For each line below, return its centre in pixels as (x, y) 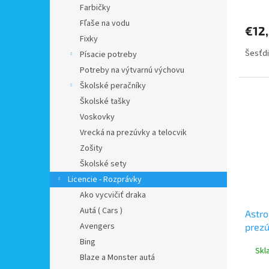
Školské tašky (105, 101)
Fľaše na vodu (105, 23)
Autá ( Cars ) (101, 210)
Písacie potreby (108, 54)
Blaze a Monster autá (117, 257)
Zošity (91, 148)
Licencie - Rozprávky (105, 179)
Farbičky (95, 8)
